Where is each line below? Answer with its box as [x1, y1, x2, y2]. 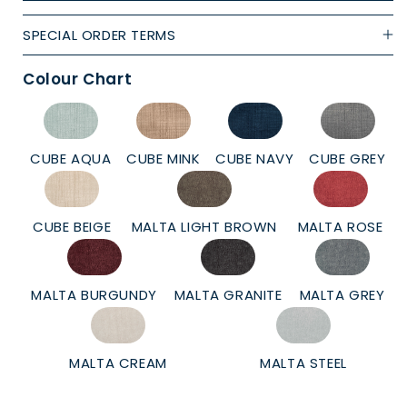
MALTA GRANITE [174, 284, 283, 304]
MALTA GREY [299, 284, 385, 304]
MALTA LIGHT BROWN [131, 216, 278, 236]
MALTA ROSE [297, 216, 383, 236]
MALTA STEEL [260, 352, 347, 372]
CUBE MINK [126, 148, 201, 168]
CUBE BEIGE [33, 216, 112, 236]
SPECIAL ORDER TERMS [23, 25, 176, 45]
